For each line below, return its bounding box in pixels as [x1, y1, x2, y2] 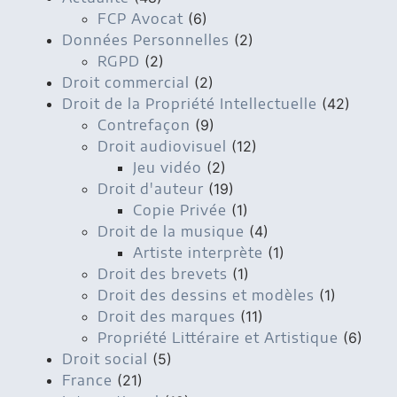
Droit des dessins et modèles [97, 285, 315, 304]
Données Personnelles [62, 30, 230, 49]
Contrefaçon [97, 115, 191, 134]
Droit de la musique [97, 222, 245, 240]
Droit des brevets [97, 264, 228, 283]
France [62, 370, 113, 389]
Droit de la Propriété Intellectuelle [62, 94, 317, 113]
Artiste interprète [133, 243, 263, 261]
